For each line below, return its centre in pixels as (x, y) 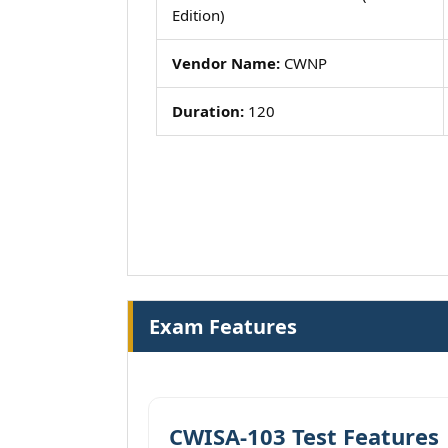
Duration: (208, 111)
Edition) (198, 15)
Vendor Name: (226, 63)
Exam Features (223, 326)
